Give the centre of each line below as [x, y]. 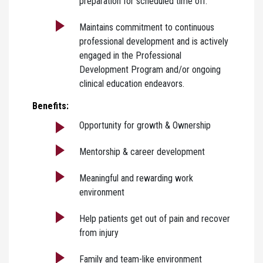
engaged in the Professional [130, 55]
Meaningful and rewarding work [136, 178]
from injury [99, 232]
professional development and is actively [154, 41]
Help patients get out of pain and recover [155, 218]
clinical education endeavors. [132, 83]
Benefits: [50, 106]
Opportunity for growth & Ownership [145, 125]
